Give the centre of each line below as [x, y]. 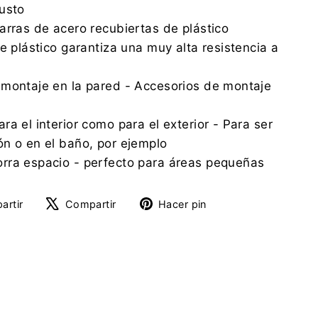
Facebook [62, 240]
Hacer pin [182, 204]
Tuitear [147, 202]
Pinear [235, 202]
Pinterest [243, 240]
